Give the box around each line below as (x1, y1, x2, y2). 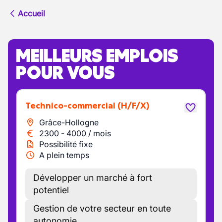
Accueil (18, 8, 45, 18)
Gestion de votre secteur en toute (33, 203, 171, 214)
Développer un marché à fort (33, 172, 152, 183)
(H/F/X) (117, 100, 149, 111)
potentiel (33, 185, 69, 195)
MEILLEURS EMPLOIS (16, 44, 178, 67)
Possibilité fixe (39, 139, 93, 149)
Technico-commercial (30, 100, 115, 111)
